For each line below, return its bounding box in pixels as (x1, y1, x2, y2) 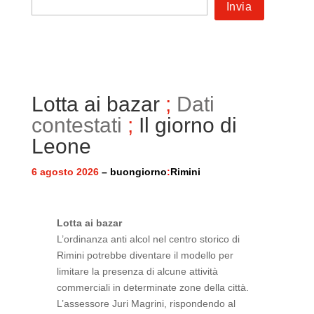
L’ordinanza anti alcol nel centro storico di (56, 233, 240, 245)
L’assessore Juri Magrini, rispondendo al (56, 298, 235, 309)
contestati (31, 114, 122, 137)
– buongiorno (98, 166, 167, 177)
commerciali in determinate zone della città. (56, 282, 249, 293)
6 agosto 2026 (31, 166, 99, 177)
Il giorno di (138, 114, 237, 137)
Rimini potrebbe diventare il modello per (56, 250, 233, 261)
